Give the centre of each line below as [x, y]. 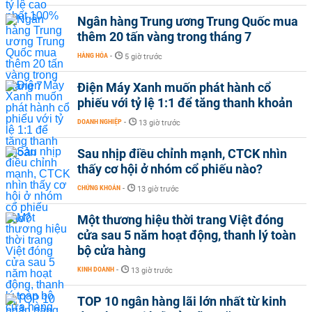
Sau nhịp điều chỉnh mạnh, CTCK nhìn [182, 153]
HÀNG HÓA [93, 55]
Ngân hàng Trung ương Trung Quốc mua [188, 21]
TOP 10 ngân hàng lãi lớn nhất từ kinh [182, 301]
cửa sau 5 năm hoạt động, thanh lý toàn [187, 235]
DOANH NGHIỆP [100, 121]
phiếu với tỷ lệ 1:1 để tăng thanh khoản [185, 102]
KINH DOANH [96, 269]
